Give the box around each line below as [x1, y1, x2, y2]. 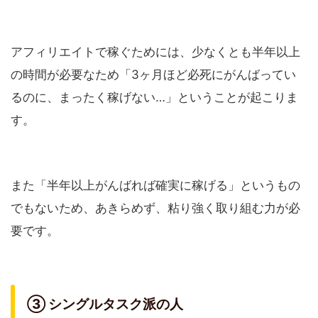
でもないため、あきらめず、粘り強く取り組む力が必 [11, 200, 300, 215]
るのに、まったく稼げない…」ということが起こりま [11, 89, 298, 104]
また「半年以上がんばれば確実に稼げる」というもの [11, 177, 300, 192]
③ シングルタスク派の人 [27, 295, 183, 312]
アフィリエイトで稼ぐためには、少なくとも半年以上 [11, 44, 300, 59]
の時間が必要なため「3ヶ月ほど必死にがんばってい [11, 67, 296, 82]
